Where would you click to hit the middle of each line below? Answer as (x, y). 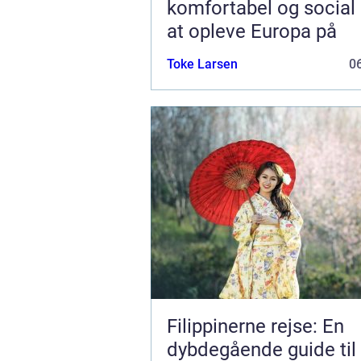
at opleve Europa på (252, 31)
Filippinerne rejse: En (255, 326)
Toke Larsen (202, 64)
